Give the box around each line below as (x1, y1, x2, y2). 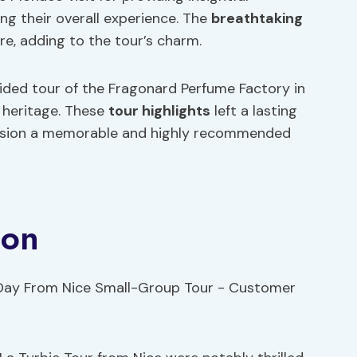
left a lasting (210, 101, 297, 120)
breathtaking (211, 9, 303, 28)
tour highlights (108, 101, 210, 120)
